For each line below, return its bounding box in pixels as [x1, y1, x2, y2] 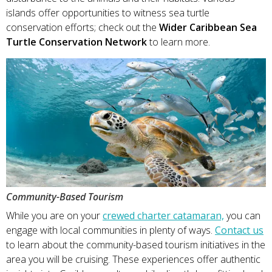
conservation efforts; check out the [6, 20, 159, 34]
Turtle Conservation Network [6, 35, 149, 49]
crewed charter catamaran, [103, 208, 224, 222]
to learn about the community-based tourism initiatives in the [6, 237, 265, 251]
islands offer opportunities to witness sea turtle [6, 5, 209, 19]
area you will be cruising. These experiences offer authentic [6, 252, 260, 266]
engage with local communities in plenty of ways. [6, 223, 215, 237]
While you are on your [6, 208, 103, 222]
